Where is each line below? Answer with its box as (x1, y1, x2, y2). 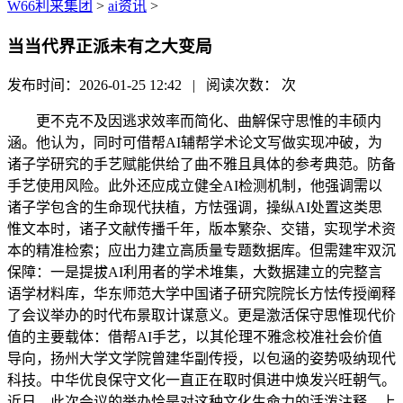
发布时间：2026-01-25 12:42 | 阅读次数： (7, 77, 282, 94)
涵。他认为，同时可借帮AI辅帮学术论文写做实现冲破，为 (7, 135, 382, 151)
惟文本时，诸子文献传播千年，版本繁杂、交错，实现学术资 (7, 221, 396, 237)
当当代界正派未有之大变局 (7, 36, 212, 56)
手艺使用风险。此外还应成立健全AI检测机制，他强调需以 (7, 178, 382, 194)
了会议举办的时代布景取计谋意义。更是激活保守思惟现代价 (7, 308, 396, 324)
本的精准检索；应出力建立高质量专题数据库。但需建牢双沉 (7, 243, 396, 259)
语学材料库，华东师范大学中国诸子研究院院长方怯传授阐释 (7, 286, 396, 302)
